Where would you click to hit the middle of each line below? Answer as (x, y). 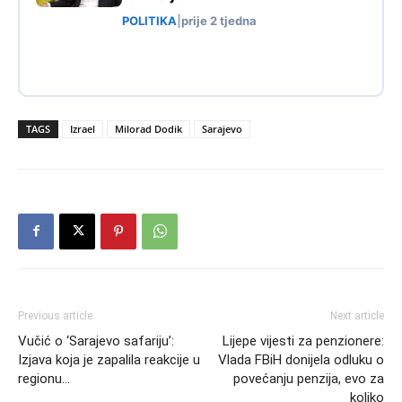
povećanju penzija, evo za (309, 378)
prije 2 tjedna (219, 20)
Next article (357, 315)
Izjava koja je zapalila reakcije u (109, 359)
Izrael (83, 128)
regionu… (44, 378)
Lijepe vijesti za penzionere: (303, 341)
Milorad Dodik (149, 128)
